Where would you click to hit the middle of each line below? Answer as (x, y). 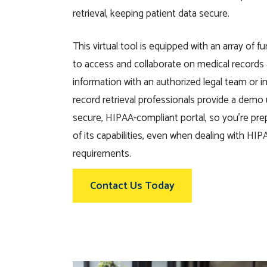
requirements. (102, 154)
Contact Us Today (132, 186)
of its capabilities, (110, 136)
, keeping (126, 13)
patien (159, 13)
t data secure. (201, 13)
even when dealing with (197, 136)
